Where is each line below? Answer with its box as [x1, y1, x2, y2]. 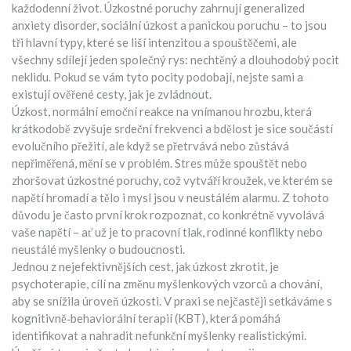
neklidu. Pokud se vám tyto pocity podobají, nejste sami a [12, 70, 303, 84]
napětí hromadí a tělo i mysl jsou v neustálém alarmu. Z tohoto [12, 190, 329, 204]
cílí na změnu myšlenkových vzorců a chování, [91, 277, 322, 291]
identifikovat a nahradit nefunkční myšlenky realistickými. [12, 328, 306, 342]
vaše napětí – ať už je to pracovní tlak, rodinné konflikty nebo [12, 225, 323, 239]
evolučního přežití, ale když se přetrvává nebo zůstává [12, 139, 289, 153]
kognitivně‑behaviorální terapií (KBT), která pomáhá [12, 311, 280, 325]
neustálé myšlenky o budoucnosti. [12, 242, 185, 256]
